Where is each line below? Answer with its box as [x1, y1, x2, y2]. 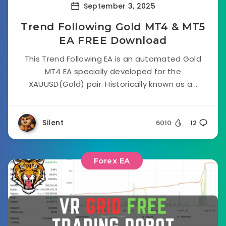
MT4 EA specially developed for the [44, 66, 182, 77]
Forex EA [93, 156, 130, 165]
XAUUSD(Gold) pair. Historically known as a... [28, 79, 198, 89]
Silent [42, 118, 64, 128]
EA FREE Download [59, 34, 167, 46]
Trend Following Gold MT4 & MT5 [20, 21, 205, 33]
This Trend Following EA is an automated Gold [24, 53, 202, 64]
